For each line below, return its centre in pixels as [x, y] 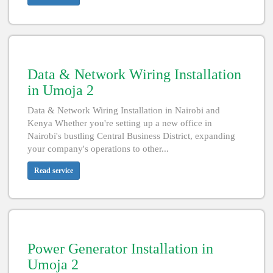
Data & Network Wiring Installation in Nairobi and [124, 111]
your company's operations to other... [98, 149]
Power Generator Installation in [120, 249]
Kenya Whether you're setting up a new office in [120, 123]
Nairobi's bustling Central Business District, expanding [131, 136]
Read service [54, 171]
